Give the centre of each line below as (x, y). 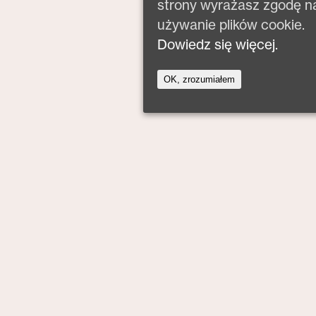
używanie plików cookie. (231, 25)
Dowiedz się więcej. (218, 45)
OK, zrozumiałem (199, 80)
